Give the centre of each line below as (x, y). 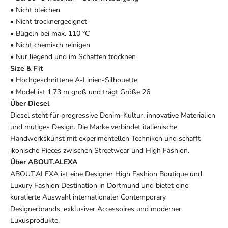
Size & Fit (26, 68)
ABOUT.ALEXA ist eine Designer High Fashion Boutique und (106, 174)
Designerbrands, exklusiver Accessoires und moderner (96, 209)
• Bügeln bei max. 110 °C (50, 33)
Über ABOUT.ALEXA (44, 162)
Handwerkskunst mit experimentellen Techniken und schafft (105, 138)
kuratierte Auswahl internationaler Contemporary (88, 197)
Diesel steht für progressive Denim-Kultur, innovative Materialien (113, 115)
